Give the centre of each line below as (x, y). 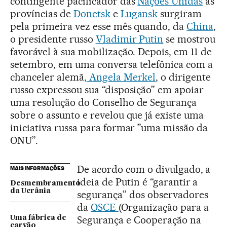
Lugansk (139, 14)
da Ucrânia (30, 191)
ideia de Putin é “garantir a (138, 182)
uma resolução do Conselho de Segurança (104, 103)
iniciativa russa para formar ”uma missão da (109, 128)
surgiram (180, 14)
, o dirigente (183, 77)
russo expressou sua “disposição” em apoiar (107, 90)
